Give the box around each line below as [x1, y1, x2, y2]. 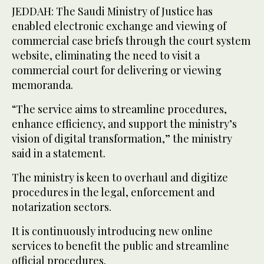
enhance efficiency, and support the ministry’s [12, 117, 237, 131]
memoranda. [12, 78, 73, 93]
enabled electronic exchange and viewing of [12, 19, 226, 34]
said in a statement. [12, 146, 105, 161]
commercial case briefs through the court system [12, 34, 250, 48]
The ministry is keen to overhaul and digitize [12, 170, 228, 185]
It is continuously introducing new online [12, 224, 213, 239]
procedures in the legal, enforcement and [12, 185, 215, 200]
